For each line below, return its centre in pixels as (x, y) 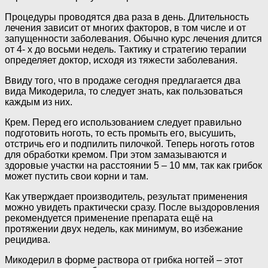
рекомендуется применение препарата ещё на (109, 218)
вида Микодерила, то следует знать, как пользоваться (124, 92)
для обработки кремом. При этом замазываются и (116, 155)
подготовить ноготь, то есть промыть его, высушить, (120, 133)
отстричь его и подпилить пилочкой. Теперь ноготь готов (130, 144)
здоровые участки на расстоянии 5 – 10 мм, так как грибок (133, 166)
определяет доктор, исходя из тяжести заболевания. (121, 60)
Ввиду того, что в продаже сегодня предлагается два (123, 81)
